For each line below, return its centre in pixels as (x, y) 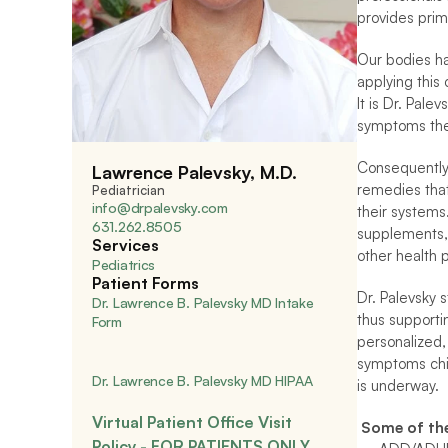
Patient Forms (145, 283)
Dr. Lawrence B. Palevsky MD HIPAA (202, 380)
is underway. (398, 385)
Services (125, 245)
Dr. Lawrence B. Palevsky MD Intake (203, 302)
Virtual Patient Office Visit (192, 422)
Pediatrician (128, 190)
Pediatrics (124, 264)
